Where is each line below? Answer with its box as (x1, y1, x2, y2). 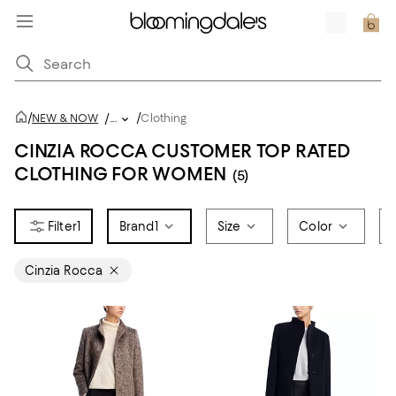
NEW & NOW (32, 111, 99, 125)
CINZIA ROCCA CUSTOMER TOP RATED (14, 140, 351, 162)
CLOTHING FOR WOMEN (14, 163, 226, 185)
